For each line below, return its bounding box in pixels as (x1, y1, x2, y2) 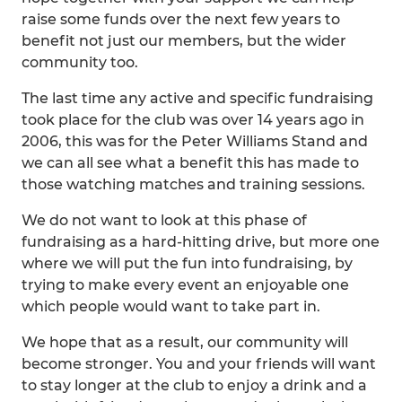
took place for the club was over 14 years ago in (22, 111, 364, 128)
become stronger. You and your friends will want (22, 355, 376, 372)
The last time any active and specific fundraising (22, 90, 373, 107)
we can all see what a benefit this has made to (22, 154, 359, 171)
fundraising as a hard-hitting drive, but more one (22, 233, 380, 250)
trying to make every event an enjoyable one (22, 276, 349, 293)
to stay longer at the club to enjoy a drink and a (22, 377, 367, 394)
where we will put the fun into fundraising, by (22, 255, 353, 272)
